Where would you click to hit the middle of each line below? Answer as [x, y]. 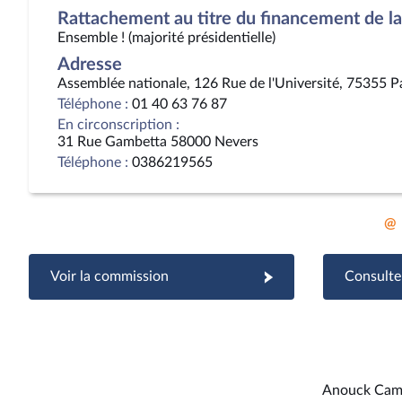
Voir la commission [109, 276]
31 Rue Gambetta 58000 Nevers [158, 142]
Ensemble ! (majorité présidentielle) [166, 38]
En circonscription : [118, 125]
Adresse [90, 65]
